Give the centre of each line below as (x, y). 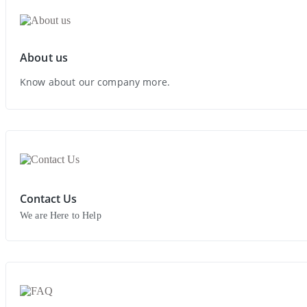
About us (44, 58)
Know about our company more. (95, 82)
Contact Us (48, 199)
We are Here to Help (61, 216)
